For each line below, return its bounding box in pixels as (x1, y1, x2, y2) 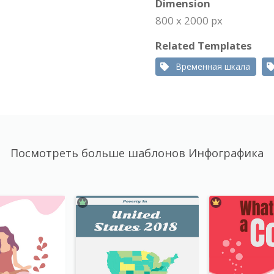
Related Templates (155, 39, 252, 53)
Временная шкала (176, 61, 250, 72)
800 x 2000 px (155, 13, 223, 28)
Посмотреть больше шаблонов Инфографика (10, 146, 264, 160)
